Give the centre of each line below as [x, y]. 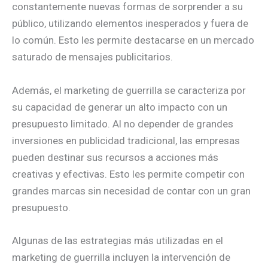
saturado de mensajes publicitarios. [92, 57]
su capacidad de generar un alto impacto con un [120, 107]
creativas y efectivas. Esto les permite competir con [128, 174]
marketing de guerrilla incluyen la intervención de [121, 257]
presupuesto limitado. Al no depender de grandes [123, 124]
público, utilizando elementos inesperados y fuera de [130, 24]
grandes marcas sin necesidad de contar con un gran [131, 191]
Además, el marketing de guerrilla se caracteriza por [129, 90]
